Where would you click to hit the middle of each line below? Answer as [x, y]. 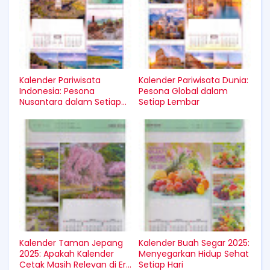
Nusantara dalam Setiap [70, 102]
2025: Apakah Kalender [67, 254]
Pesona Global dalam [183, 91]
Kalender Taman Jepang [71, 243]
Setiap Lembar [169, 102]
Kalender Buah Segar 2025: [194, 243]
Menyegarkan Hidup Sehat [194, 254]
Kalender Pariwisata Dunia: [193, 80]
